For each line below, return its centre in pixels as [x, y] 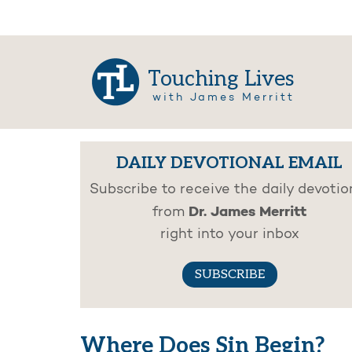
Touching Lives [221, 79]
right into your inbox [229, 235]
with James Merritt [223, 98]
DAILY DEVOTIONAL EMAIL [229, 163]
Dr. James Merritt [247, 213]
